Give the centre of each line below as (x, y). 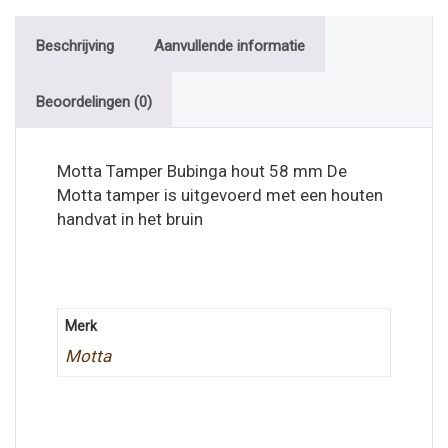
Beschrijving (75, 46)
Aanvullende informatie (229, 46)
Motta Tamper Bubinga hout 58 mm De (202, 171)
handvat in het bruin (130, 219)
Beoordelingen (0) (94, 102)
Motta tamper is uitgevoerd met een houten (220, 195)
